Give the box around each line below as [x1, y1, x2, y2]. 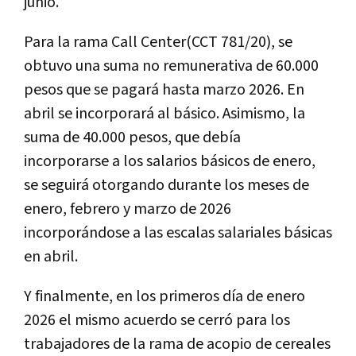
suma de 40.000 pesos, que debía [24, 126, 241, 148]
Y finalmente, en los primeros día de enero [24, 285, 305, 307]
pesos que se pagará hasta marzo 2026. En [24, 79, 304, 100]
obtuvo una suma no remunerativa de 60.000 [24, 55, 319, 76]
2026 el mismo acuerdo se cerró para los [24, 309, 290, 331]
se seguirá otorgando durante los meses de [24, 174, 309, 195]
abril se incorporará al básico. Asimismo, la [24, 103, 305, 124]
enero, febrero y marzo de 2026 [24, 198, 231, 219]
